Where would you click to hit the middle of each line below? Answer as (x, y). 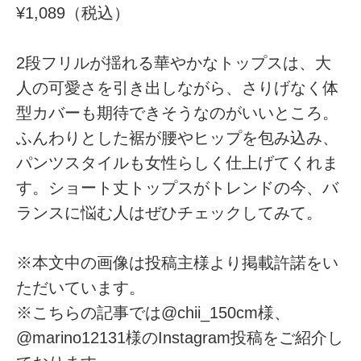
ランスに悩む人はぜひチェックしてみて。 (170, 213)
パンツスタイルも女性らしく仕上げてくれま (178, 163)
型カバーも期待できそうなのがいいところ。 (178, 113)
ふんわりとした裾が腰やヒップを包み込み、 (178, 138)
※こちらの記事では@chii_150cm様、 (154, 313)
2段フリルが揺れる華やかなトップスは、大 (174, 63)
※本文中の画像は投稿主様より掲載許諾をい (178, 263)
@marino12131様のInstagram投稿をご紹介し (180, 338)
